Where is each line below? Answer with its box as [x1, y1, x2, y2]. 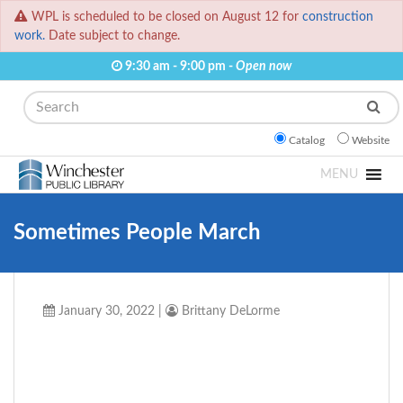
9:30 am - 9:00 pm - [122, 59, 236, 74]
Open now [236, 59, 291, 74]
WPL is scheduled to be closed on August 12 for [31, 10, 302, 24]
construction [302, 10, 373, 24]
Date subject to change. [45, 29, 180, 43]
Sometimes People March [13, 222, 261, 245]
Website [352, 135, 390, 147]
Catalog [289, 135, 325, 147]
